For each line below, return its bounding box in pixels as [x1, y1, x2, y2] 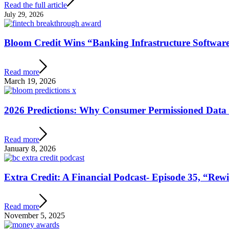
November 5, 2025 [4, 211, 65, 220]
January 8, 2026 [4, 144, 56, 153]
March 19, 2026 [4, 77, 56, 86]
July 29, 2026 [4, 10, 43, 18]
